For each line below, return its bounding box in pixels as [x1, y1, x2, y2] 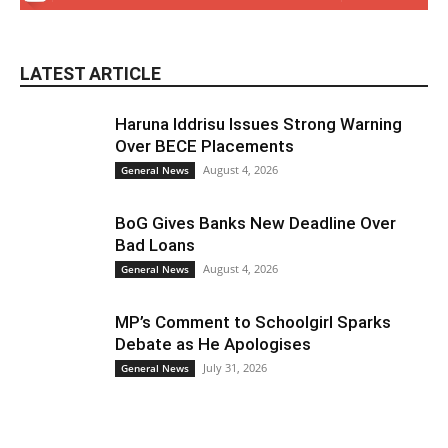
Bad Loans [115, 234, 195, 255]
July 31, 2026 [203, 359, 267, 375]
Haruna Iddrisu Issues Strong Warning [115, 113, 402, 134]
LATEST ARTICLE [20, 62, 161, 84]
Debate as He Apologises [115, 333, 311, 354]
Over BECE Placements [115, 135, 294, 156]
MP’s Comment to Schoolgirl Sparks [115, 311, 391, 332]
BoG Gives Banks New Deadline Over [115, 212, 396, 233]
